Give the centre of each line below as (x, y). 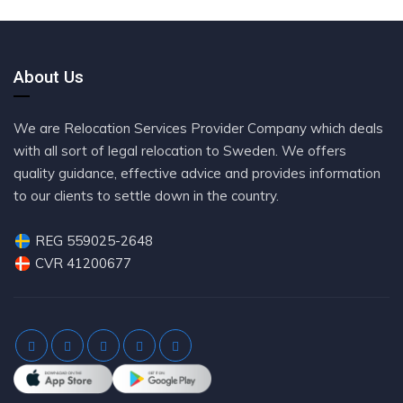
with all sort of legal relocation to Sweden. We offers (180, 151)
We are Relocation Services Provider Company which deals (198, 128)
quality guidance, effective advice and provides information (197, 173)
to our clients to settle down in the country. (146, 196)
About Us (49, 77)
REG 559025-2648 (94, 241)
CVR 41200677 (83, 263)
